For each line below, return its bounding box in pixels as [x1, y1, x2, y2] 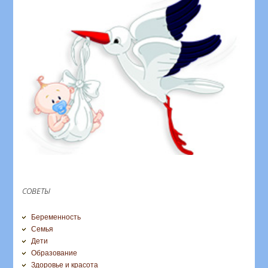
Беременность [31, 212, 81, 221]
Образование [31, 248, 78, 257]
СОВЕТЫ [22, 185, 51, 196]
